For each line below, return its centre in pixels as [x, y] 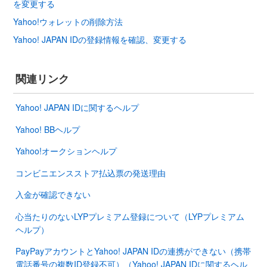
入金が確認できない [53, 195]
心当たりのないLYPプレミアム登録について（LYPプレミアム [130, 216]
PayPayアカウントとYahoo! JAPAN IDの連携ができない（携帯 [133, 251]
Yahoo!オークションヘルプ [66, 151]
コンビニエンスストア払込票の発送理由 [91, 173]
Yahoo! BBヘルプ [48, 129]
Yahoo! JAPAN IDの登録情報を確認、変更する [100, 39]
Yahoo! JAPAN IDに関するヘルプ [77, 107]
